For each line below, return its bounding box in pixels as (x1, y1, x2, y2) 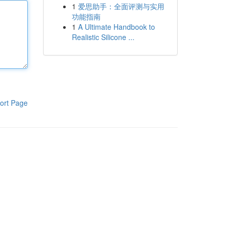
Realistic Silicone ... (71, 32, 135, 42)
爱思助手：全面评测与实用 (78, 1, 164, 11)
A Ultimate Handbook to (78, 22, 155, 32)
